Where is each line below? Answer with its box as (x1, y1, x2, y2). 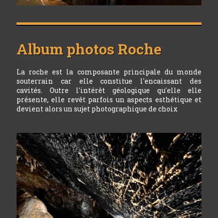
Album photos (16, 39, 118, 59)
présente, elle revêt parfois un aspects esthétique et (16, 95, 202, 105)
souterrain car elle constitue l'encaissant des (16, 76, 202, 86)
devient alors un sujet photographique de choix (16, 104, 178, 114)
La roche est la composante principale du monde (16, 67, 202, 77)
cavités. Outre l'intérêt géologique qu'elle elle (16, 86, 202, 95)
